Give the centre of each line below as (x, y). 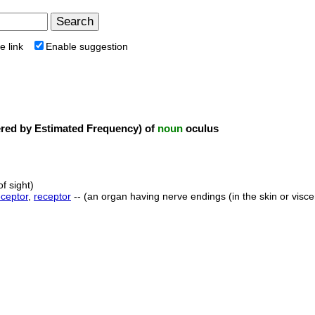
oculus (201, 128)
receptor (52, 196)
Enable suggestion (87, 46)
